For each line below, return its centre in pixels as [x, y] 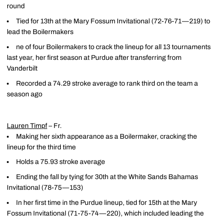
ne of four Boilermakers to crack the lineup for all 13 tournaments [113, 47]
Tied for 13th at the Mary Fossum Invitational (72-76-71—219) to [113, 21]
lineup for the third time [41, 147]
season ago [25, 94]
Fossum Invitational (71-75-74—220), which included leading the [105, 213]
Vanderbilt [22, 68]
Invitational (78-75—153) [45, 188]
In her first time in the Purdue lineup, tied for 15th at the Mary [107, 202]
